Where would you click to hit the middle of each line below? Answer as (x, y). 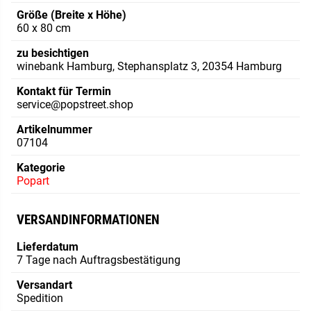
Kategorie (41, 167)
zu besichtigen (53, 53)
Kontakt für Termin (64, 91)
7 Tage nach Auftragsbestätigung (99, 260)
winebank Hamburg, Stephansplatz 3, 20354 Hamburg (149, 66)
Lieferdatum (48, 247)
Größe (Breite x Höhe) (72, 15)
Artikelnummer (54, 129)
